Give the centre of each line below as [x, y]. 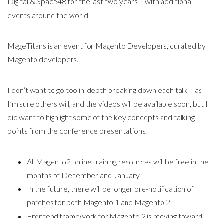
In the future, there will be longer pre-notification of [110, 188]
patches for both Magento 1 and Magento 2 [99, 202]
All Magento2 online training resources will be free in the [118, 161]
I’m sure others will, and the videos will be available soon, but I [108, 103]
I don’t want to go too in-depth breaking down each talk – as [105, 90]
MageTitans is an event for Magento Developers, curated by [107, 45]
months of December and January [83, 175]
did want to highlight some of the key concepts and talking [101, 117]
